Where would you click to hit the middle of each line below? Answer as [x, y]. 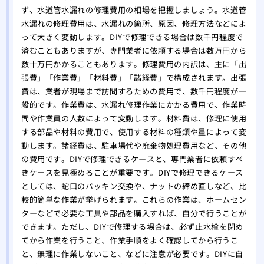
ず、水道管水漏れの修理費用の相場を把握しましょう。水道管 [134, 10]
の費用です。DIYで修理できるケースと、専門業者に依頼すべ [132, 159]
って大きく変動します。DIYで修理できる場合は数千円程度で [132, 37]
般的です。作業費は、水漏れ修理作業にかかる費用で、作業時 [134, 105]
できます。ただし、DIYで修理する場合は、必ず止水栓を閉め [132, 227]
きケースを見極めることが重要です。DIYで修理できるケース [132, 173]
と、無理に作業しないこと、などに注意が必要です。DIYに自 [132, 254]
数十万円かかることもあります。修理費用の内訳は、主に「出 [134, 64]
